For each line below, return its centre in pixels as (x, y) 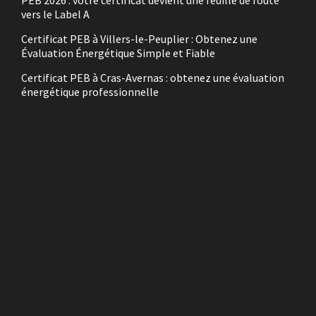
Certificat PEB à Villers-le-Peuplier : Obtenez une (139, 39)
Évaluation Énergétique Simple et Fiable (118, 53)
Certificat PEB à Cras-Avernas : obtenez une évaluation (152, 78)
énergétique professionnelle (90, 92)
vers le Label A (55, 14)
